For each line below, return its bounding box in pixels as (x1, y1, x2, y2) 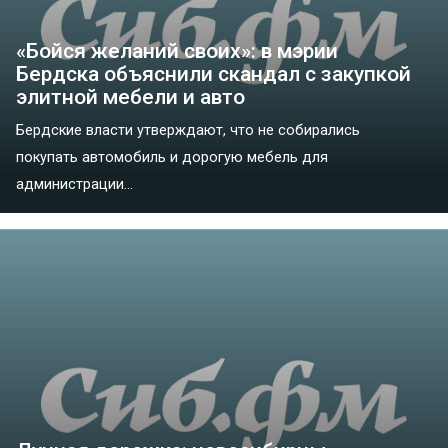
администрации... (16, 176, 133, 194)
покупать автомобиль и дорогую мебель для (16, 149, 328, 167)
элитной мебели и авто (16, 85, 245, 110)
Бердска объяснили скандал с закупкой (16, 62, 411, 87)
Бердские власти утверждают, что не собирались (16, 122, 360, 140)
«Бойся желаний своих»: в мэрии (16, 39, 338, 64)
